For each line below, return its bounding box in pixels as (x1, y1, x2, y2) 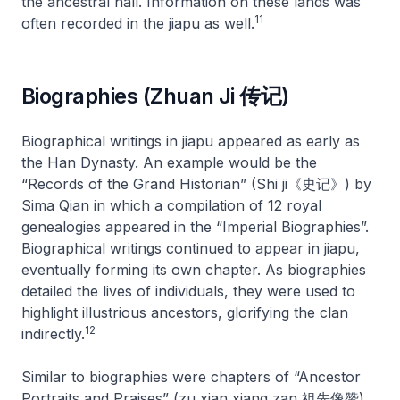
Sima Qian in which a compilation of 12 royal (21, 196, 321, 214)
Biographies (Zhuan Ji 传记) (21, 83, 289, 109)
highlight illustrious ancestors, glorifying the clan (21, 304, 348, 321)
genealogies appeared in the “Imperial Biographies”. (21, 218, 369, 236)
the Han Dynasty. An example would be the (21, 154, 317, 171)
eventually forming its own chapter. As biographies (21, 261, 366, 279)
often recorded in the (21, 14, 169, 32)
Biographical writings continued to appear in (21, 239, 324, 257)
